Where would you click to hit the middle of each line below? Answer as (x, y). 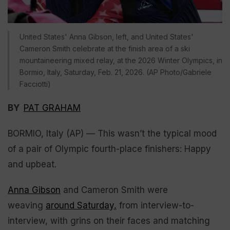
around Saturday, (81, 205)
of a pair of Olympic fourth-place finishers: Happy (109, 149)
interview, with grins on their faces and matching (109, 221)
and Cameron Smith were (114, 190)
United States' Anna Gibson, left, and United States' (107, 36)
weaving (27, 205)
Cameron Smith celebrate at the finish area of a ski (105, 48)
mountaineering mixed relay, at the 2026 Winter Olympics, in (121, 60)
